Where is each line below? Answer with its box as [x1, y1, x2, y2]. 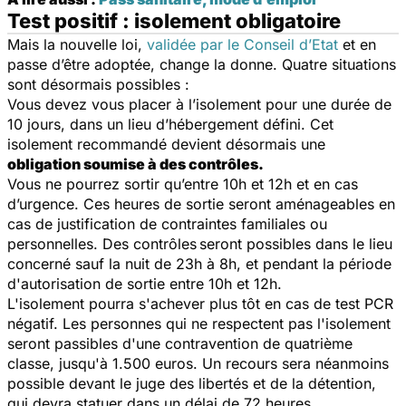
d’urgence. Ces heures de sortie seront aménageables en [7, 194, 395, 213]
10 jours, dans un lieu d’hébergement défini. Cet [7, 114, 333, 133]
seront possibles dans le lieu [199, 234, 392, 253]
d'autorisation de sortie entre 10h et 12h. [7, 274, 282, 293]
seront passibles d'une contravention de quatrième [7, 333, 353, 353]
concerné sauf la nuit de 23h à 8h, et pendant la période [7, 254, 391, 273]
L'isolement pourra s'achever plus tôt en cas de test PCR [7, 294, 393, 313]
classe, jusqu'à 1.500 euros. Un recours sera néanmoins [7, 353, 389, 372]
